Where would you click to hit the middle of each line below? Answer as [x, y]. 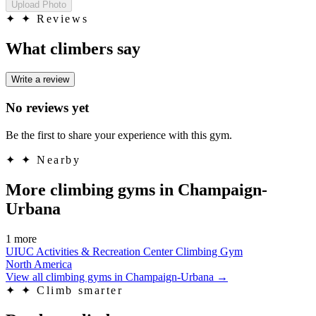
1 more [21, 238]
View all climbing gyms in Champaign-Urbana [110, 276]
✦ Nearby [51, 159]
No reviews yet [47, 108]
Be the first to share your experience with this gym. [119, 135]
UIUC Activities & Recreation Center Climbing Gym [124, 251]
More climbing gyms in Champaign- [136, 189]
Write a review [40, 80]
